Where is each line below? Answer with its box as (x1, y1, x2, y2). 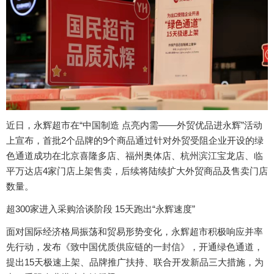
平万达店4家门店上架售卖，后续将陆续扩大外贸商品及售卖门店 (6, 165, 268, 176)
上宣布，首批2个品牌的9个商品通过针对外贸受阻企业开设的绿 (6, 135, 264, 146)
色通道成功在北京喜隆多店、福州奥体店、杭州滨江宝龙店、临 (6, 150, 263, 161)
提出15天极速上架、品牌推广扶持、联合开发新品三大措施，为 (6, 256, 264, 267)
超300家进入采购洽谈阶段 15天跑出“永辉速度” (6, 203, 195, 214)
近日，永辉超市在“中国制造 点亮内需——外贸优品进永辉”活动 (6, 119, 262, 130)
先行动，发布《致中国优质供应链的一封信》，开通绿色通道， (6, 241, 263, 252)
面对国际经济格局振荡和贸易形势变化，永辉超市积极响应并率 (6, 226, 263, 237)
